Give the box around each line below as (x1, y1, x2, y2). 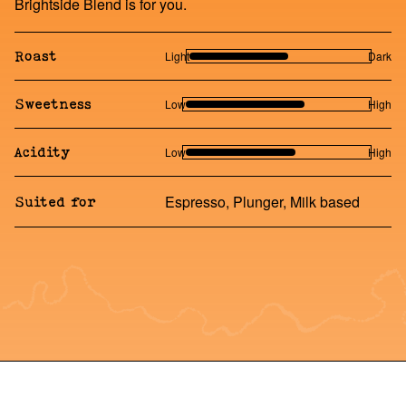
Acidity (14, 144, 70, 160)
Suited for (14, 194, 96, 210)
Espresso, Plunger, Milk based (165, 190, 361, 212)
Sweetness (14, 96, 92, 112)
